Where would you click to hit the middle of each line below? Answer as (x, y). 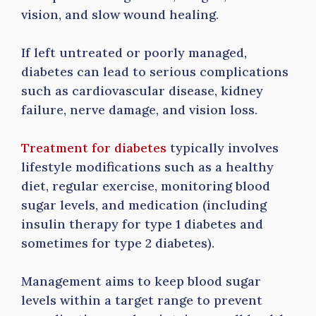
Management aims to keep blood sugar (141, 281)
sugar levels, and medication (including (144, 205)
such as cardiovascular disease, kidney (142, 91)
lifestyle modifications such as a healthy (147, 167)
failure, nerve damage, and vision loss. (139, 110)
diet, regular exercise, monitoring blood (146, 186)
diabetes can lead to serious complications (155, 72)
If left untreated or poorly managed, (134, 53)
